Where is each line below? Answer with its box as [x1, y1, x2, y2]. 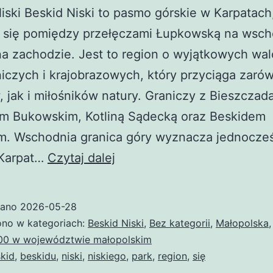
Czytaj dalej [48, 151, 115, 166]
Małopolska [216, 217, 269, 230]
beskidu [20, 250, 56, 263]
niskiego [88, 250, 126, 263]
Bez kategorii [149, 217, 210, 230]
